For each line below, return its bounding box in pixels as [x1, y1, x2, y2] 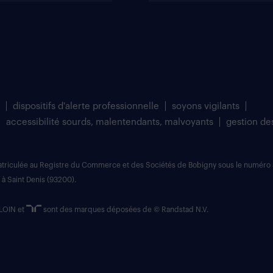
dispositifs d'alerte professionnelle [13, 102, 159, 111]
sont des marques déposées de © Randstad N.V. [41, 205, 208, 213]
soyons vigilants [172, 102, 239, 111]
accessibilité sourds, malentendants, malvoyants [6, 118, 213, 127]
